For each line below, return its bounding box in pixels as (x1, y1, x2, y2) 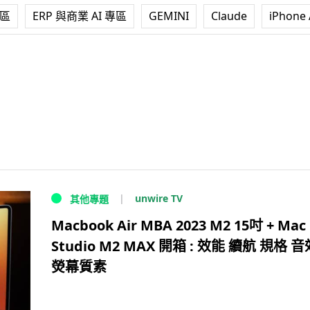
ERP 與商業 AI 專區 (33, 8, 127, 24)
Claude (211, 8, 247, 24)
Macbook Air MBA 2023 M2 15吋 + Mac (51, 216, 306, 235)
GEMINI (149, 8, 189, 24)
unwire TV (135, 192, 183, 206)
